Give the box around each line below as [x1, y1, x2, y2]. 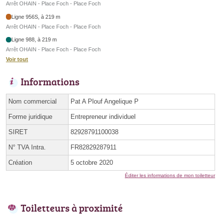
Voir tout [6, 56, 28, 63]
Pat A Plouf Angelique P [71, 98, 139, 106]
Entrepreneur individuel [71, 113, 136, 121]
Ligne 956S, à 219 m [11, 13, 61, 20]
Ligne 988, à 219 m [11, 37, 57, 43]
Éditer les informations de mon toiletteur [125, 173, 215, 179]
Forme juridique [8, 113, 52, 121]
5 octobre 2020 [71, 159, 113, 167]
